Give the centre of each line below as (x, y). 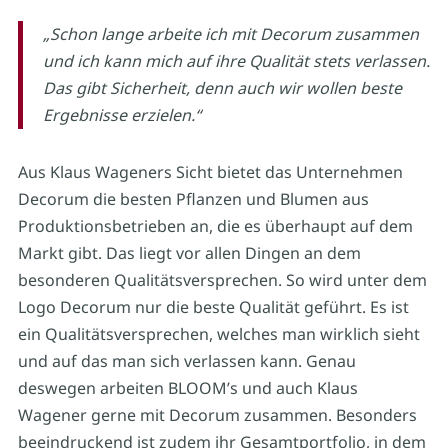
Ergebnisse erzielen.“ (121, 114)
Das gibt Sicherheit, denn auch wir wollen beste (222, 87)
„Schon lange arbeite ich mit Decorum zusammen (230, 33)
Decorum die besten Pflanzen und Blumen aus (193, 198)
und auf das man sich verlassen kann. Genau (186, 360)
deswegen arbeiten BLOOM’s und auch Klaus (187, 387)
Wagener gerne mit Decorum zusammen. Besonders (217, 414)
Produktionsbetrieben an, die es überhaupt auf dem (215, 225)
